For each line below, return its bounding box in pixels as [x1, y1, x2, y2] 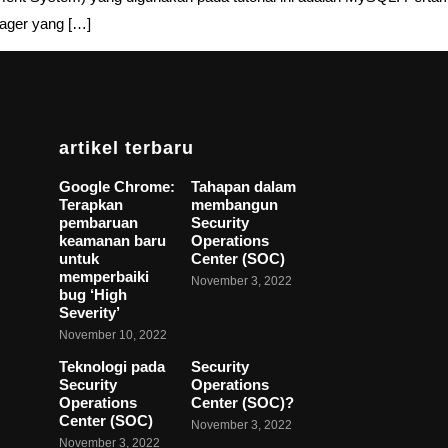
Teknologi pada [59, 358, 166, 376]
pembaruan [59, 214, 139, 232]
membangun [191, 196, 279, 214]
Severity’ [59, 304, 121, 322]
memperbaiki [59, 268, 150, 286]
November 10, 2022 [59, 328, 168, 343]
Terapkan [59, 196, 124, 214]
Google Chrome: [59, 178, 176, 196]
